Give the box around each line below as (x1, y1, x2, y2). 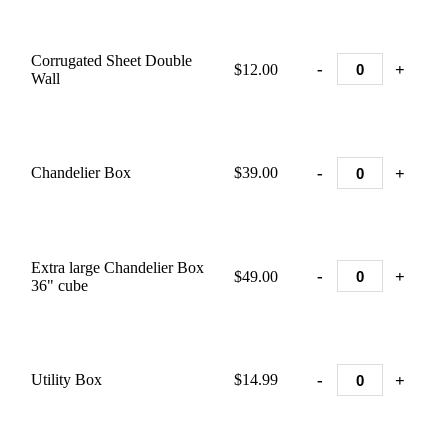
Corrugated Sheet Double (31, 52, 192, 69)
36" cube (31, 277, 88, 294)
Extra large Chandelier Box (31, 259, 204, 276)
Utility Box (31, 371, 102, 388)
